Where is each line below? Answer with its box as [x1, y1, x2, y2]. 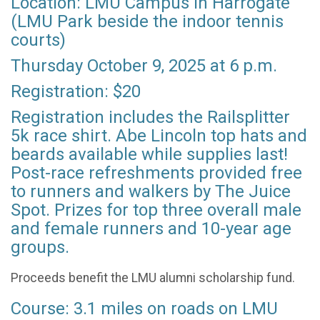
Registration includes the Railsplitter [11, 107, 290, 127]
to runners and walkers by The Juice [11, 181, 291, 201]
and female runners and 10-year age [11, 219, 291, 239]
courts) [11, 30, 66, 50]
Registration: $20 [11, 81, 141, 101]
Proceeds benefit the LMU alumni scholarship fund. [11, 270, 298, 285]
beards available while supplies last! [11, 144, 288, 164]
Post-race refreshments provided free [11, 163, 302, 183]
